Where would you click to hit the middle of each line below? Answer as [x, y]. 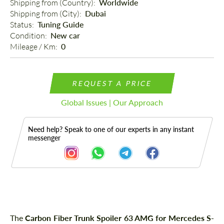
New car [65, 35]
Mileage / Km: [34, 47]
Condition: [29, 36]
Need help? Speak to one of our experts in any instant [111, 129]
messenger [44, 138]
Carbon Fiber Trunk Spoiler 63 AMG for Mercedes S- [120, 218]
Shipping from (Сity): [46, 14]
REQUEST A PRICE [112, 83]
